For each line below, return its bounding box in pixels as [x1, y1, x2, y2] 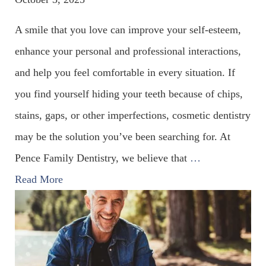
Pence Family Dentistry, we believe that [15, 151, 190, 164]
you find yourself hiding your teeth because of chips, [15, 87, 243, 100]
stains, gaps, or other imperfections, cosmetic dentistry [15, 109, 251, 121]
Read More [15, 173, 63, 185]
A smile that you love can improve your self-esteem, [15, 23, 241, 36]
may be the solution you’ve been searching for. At [15, 130, 230, 142]
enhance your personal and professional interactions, [15, 45, 241, 57]
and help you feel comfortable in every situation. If [15, 66, 235, 78]
